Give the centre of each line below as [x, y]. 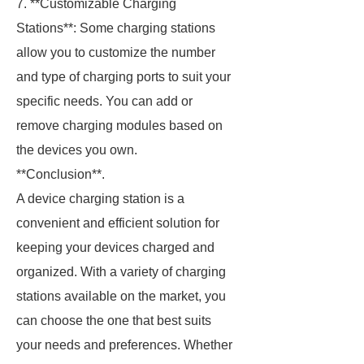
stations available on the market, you [121, 296]
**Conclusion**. [61, 174]
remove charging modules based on [119, 126]
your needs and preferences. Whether [124, 345]
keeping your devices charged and [115, 247]
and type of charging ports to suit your [123, 77]
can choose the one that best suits [114, 321]
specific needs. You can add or [104, 101]
